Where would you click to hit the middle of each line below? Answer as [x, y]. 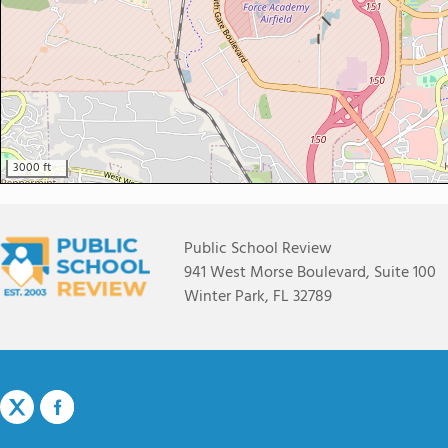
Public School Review [258, 249]
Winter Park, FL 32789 [258, 297]
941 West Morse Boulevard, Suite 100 [310, 273]
